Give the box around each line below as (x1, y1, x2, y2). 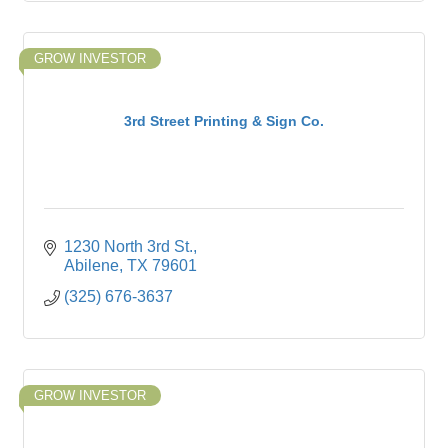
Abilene (64, 257, 119, 274)
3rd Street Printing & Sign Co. (124, 112, 324, 129)
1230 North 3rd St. (64, 238, 193, 255)
